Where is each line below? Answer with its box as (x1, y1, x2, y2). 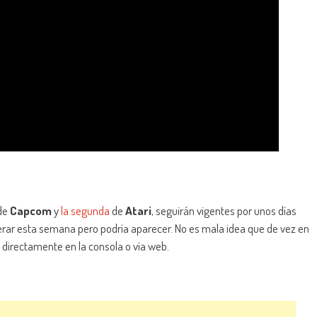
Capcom (10, 203, 52, 219)
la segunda (61, 203, 110, 219)
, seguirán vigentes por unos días (151, 203, 296, 219)
